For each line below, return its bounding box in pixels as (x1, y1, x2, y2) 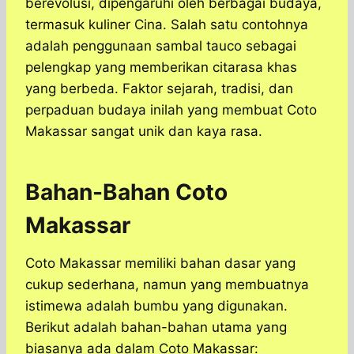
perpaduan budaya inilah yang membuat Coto (25, 102, 317, 119)
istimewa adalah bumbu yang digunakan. (25, 298, 288, 314)
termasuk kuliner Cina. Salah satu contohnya (25, 17, 308, 33)
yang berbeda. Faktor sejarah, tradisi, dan (25, 81, 293, 97)
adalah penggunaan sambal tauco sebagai (25, 38, 296, 55)
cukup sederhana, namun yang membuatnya (25, 277, 309, 293)
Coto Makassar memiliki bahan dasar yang (25, 255, 296, 272)
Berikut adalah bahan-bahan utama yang (25, 319, 287, 336)
